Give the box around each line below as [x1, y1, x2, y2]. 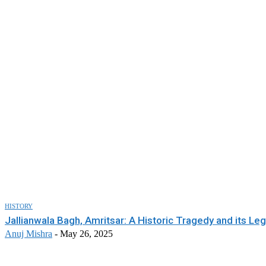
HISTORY [5, 202, 33, 210]
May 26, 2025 [60, 228, 113, 239]
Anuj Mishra [5, 228, 52, 239]
